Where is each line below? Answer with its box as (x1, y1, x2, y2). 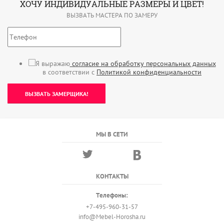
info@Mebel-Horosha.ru (78, 212, 145, 221)
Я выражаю (35, 59, 70, 68)
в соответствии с (42, 67, 96, 76)
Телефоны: (96, 191, 128, 199)
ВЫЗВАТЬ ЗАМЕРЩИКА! (24, 89, 88, 97)
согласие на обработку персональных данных (69, 59, 216, 68)
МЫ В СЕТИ (96, 130, 128, 138)
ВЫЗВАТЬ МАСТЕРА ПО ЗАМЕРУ (66, 11, 157, 19)
